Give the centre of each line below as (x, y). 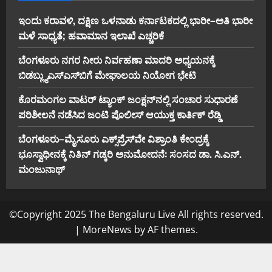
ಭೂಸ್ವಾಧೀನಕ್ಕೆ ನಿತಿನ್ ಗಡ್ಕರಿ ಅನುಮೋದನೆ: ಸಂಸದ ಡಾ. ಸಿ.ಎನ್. (130, 153)
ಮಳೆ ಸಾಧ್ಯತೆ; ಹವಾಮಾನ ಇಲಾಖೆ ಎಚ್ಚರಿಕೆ (91, 35)
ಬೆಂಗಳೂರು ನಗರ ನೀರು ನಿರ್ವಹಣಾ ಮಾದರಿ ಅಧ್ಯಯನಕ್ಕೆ (117, 59)
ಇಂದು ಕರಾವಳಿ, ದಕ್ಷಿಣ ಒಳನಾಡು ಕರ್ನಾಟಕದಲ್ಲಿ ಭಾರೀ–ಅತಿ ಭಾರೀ (135, 20)
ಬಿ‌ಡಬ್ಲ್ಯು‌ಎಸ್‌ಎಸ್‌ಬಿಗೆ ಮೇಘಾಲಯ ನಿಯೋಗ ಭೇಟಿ (107, 74)
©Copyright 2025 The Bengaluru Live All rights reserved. (136, 214)
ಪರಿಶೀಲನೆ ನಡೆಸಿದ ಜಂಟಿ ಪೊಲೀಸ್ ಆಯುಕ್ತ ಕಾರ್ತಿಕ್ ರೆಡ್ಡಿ (120, 114)
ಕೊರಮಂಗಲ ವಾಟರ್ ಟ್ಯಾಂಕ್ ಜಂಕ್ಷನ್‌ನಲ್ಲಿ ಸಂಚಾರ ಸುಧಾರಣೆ (128, 99)
